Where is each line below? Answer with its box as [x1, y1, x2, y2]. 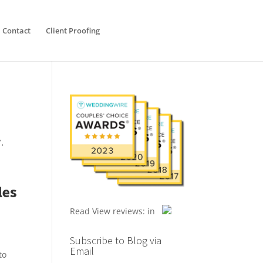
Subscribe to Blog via [70, 234, 162, 248]
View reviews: [92, 205, 146, 217]
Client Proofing [45, 25, 100, 36]
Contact [2, 25, 31, 36]
